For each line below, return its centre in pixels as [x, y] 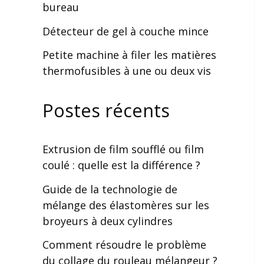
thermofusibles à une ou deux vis [127, 71]
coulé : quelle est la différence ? [121, 165]
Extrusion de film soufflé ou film [123, 149]
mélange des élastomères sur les [126, 205]
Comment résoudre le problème [124, 245]
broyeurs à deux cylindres [108, 221]
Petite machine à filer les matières [129, 55]
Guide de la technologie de [110, 189]
